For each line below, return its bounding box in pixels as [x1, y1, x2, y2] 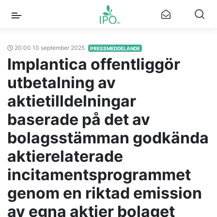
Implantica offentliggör [7, 55, 180, 74]
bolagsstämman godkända [7, 128, 209, 147]
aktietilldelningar [7, 92, 136, 110]
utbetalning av [7, 73, 116, 92]
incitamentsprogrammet [7, 165, 191, 184]
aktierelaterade [7, 147, 123, 166]
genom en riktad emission [7, 184, 202, 202]
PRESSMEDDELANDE [90, 45, 140, 51]
